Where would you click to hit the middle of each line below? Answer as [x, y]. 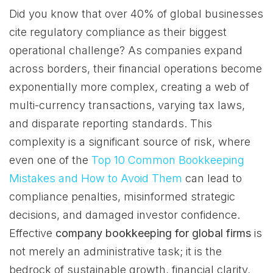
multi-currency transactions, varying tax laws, [127, 105]
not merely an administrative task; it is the [115, 251]
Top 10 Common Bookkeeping [168, 160]
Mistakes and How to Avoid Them [96, 178]
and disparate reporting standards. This [111, 123]
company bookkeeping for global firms [153, 233]
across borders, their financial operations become [136, 69]
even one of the [50, 160]
